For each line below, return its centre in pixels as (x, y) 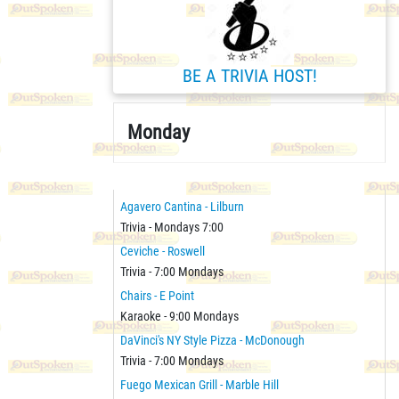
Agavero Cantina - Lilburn (182, 206)
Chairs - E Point (157, 295)
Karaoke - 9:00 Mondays (179, 316)
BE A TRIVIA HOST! (249, 75)
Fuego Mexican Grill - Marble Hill (199, 384)
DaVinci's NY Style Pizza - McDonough (212, 340)
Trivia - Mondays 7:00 (172, 227)
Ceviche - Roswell (163, 251)
